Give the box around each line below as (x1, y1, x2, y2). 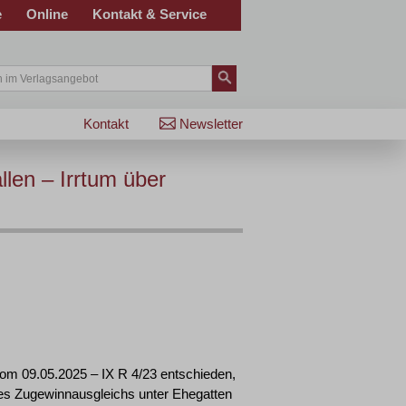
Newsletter (179, 116, 243, 131)
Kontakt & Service (92, 6, 207, 22)
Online (26, 6, 68, 22)
